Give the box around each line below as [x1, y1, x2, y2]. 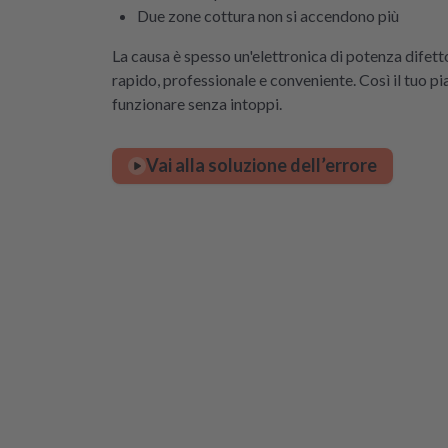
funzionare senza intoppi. [112, 93, 282, 113]
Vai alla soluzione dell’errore [146, 154, 377, 176]
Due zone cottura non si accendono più [137, 5, 399, 25]
